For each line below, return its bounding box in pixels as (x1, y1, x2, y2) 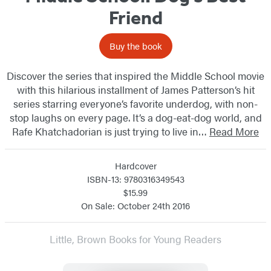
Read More (209, 123, 259, 139)
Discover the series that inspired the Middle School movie (7, 68, 264, 83)
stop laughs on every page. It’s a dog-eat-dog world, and (9, 109, 262, 125)
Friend (108, 5, 163, 29)
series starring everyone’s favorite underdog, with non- (13, 96, 258, 111)
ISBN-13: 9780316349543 (87, 172, 184, 185)
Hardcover (114, 158, 157, 172)
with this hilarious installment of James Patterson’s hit (16, 82, 255, 97)
